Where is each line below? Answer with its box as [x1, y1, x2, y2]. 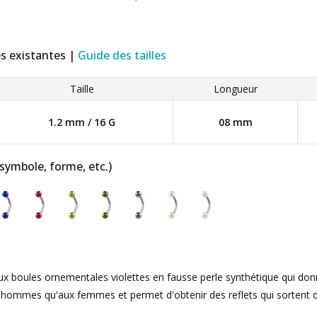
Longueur [214, 82, 258, 96]
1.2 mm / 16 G [47, 115, 115, 129]
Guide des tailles [78, 47, 166, 63]
